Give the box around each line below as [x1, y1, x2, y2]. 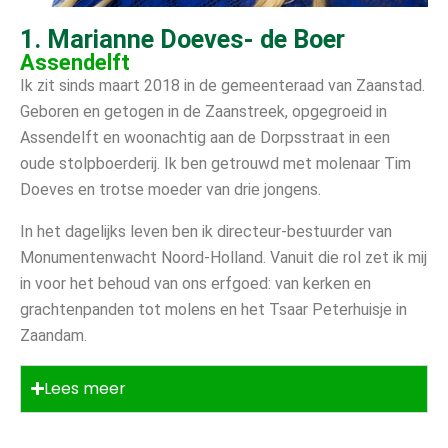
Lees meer [44, 376, 126, 400]
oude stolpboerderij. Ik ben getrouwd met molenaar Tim [20, 153, 411, 173]
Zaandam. [20, 325, 87, 345]
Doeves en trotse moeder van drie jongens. [20, 179, 321, 199]
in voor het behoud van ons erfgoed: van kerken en [20, 273, 371, 293]
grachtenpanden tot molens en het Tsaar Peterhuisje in [20, 299, 407, 319]
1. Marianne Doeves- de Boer [20, 24, 345, 54]
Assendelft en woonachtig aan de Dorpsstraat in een [20, 127, 390, 147]
